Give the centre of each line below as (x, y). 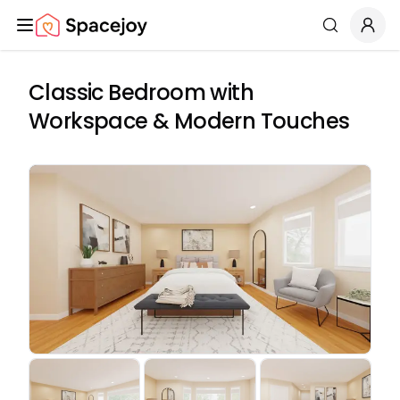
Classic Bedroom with (141, 92)
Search (352, 33)
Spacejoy (67, 34)
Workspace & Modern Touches (189, 121)
